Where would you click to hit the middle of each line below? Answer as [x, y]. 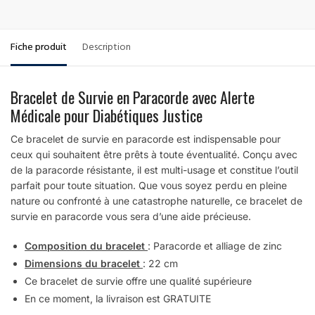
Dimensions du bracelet [84, 263]
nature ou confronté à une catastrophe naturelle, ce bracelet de [156, 201]
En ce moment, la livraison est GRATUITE [118, 298]
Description [107, 49]
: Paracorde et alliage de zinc [215, 245]
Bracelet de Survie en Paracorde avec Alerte [133, 97]
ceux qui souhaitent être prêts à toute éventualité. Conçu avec [154, 155]
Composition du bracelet [86, 245]
